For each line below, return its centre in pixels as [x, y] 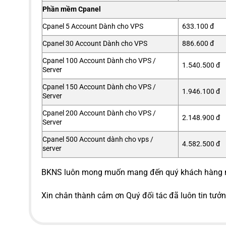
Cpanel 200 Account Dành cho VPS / [99, 114]
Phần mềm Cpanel [72, 10]
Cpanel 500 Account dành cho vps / [98, 140]
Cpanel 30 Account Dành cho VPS [95, 44]
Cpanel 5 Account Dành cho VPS [93, 27]
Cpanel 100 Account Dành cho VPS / [99, 61]
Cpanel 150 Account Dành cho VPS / [99, 87]
